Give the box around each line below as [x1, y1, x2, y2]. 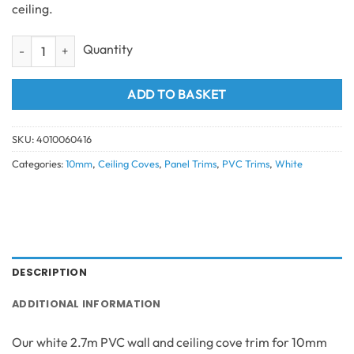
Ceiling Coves [98, 156, 159, 170]
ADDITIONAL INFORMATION [12, 296, 161, 311]
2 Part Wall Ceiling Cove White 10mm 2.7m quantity [11, 36, 265, 51]
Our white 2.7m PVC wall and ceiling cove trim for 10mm [12, 333, 327, 350]
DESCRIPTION [12, 265, 87, 279]
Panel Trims [164, 156, 217, 170]
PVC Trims [222, 156, 269, 170]
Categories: [12, 156, 66, 170]
